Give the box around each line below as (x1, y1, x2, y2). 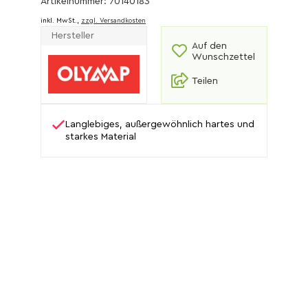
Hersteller (52, 31, 94, 41)
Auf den (192, 41, 227, 51)
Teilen (192, 76, 218, 86)
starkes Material (65, 132, 136, 142)
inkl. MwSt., (41, 17, 81, 24)
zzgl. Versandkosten (81, 17, 146, 24)
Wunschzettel (192, 52, 255, 62)
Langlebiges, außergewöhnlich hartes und (65, 120, 254, 129)
